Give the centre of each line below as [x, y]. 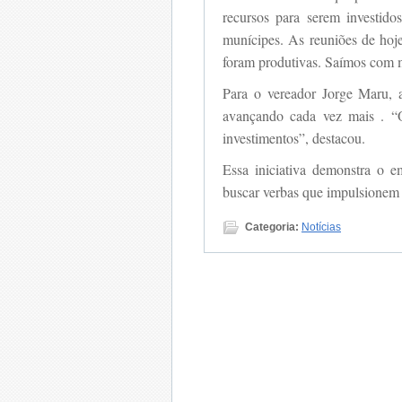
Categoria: [272, 227]
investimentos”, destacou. [294, 137]
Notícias [321, 227]
